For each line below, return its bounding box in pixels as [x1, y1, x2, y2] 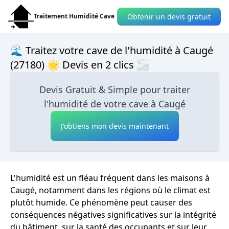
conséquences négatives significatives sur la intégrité [10, 209, 216, 220]
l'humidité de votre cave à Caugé [43, 98, 186, 110]
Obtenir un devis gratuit [127, 11, 211, 21]
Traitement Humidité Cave [34, 12, 114, 20]
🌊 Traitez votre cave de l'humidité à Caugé [10, 43, 213, 57]
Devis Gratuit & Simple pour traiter [39, 83, 190, 96]
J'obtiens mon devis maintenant [60, 121, 169, 131]
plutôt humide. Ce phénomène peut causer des [10, 197, 192, 208]
